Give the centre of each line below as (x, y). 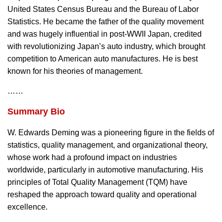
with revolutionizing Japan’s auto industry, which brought (106, 46)
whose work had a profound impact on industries (92, 157)
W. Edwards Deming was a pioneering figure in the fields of (111, 133)
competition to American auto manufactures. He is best (103, 59)
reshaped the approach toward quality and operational (102, 194)
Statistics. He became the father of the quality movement (106, 22)
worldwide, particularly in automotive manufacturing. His (105, 170)
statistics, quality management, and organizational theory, (108, 145)
